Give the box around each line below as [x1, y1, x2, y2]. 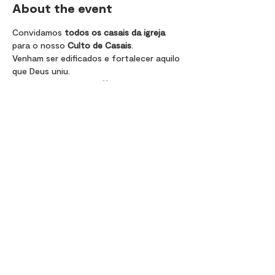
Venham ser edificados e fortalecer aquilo [12, 53, 182, 63]
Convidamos [12, 27, 64, 37]
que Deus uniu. [12, 66, 70, 76]
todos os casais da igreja [64, 27, 165, 37]
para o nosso [12, 40, 68, 50]
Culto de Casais [68, 40, 131, 50]
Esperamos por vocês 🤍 [12, 79, 110, 89]
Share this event [12, 145, 111, 160]
